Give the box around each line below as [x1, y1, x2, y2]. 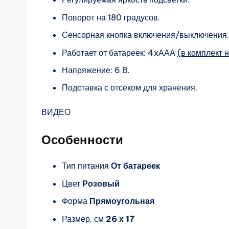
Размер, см [62, 213, 104, 224]
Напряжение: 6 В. [62, 64, 130, 75]
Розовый [80, 178, 120, 189]
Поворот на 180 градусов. [62, 12, 160, 22]
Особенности [41, 132, 123, 148]
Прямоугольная [87, 196, 154, 207]
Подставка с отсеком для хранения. [62, 82, 197, 93]
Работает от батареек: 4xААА [62, 47, 177, 58]
